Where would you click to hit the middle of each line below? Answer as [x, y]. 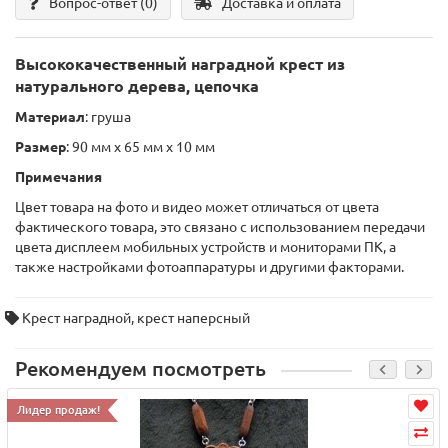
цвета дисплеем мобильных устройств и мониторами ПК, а [205, 247]
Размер [40, 147]
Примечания [58, 177]
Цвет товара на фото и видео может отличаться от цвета [197, 207]
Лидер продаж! [58, 410]
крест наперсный [193, 318]
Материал [50, 117]
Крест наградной [76, 318]
